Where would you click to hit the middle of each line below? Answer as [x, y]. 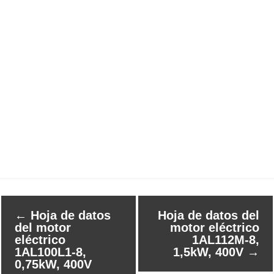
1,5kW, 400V [210, 252]
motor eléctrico [215, 227]
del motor [43, 227]
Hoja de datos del [209, 215]
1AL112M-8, [226, 239]
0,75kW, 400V [53, 264]
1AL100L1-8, [50, 252]
